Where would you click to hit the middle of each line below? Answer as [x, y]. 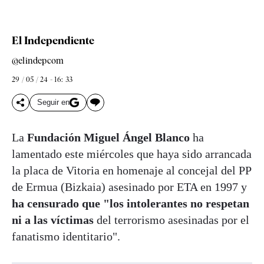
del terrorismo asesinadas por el [171, 220]
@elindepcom [38, 60]
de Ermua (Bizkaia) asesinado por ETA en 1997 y [129, 187]
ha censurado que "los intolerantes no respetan [131, 203]
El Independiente [53, 40]
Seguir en [53, 103]
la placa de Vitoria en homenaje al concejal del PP [131, 170]
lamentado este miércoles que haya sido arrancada [132, 154]
